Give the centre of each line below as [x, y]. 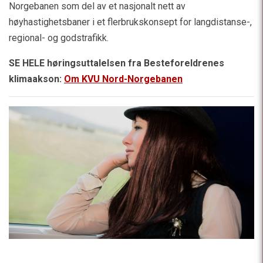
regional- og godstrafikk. [59, 38]
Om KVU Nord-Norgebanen [123, 79]
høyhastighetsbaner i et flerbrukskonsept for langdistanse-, [130, 22]
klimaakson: [36, 79]
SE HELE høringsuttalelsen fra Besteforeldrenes [117, 63]
